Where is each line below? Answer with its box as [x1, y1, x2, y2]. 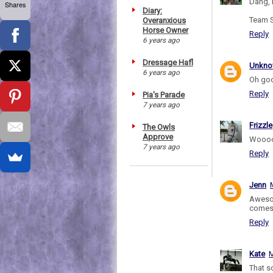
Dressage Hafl [143, 57, 193, 67]
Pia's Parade [143, 90, 185, 99]
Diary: [143, 5, 162, 15]
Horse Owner [143, 25, 188, 35]
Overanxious [143, 15, 186, 25]
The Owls [143, 122, 175, 132]
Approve [143, 132, 173, 141]
